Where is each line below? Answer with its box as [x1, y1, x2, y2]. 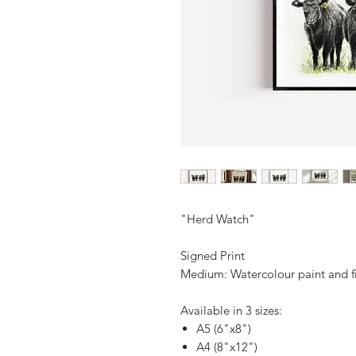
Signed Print [180, 248, 248, 264]
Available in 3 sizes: [180, 303, 282, 319]
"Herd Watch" [180, 211, 258, 227]
